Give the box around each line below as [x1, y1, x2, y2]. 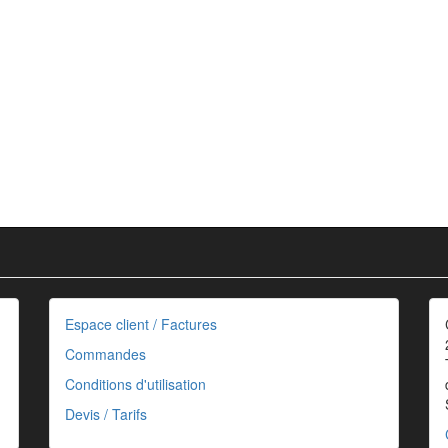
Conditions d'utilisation [65, 374, 206, 395]
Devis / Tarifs [65, 404, 147, 425]
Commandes [65, 344, 146, 365]
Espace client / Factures [65, 314, 217, 335]
